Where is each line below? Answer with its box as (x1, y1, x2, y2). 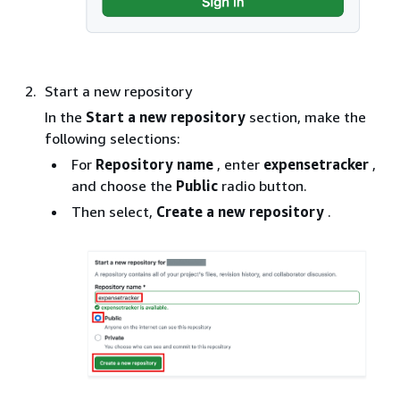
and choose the (71, 176, 176, 195)
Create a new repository (156, 202, 324, 221)
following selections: (45, 129, 180, 147)
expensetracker (263, 154, 369, 173)
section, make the (246, 107, 366, 126)
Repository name (96, 154, 213, 173)
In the (45, 107, 86, 126)
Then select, (71, 202, 156, 221)
